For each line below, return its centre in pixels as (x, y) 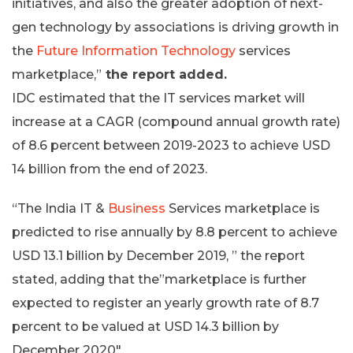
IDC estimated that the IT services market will (158, 98)
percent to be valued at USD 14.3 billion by (145, 327)
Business (137, 209)
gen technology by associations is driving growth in (175, 28)
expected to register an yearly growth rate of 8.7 (165, 303)
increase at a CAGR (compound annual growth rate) (176, 122)
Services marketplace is (243, 209)
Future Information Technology (136, 51)
